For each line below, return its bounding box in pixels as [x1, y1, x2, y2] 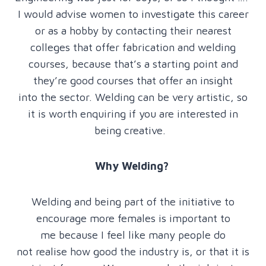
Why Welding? [94, 159, 172, 172]
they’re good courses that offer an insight [33, 74, 233, 87]
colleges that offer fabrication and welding [30, 40, 236, 53]
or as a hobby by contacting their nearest [34, 24, 232, 37]
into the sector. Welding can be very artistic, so [18, 90, 248, 103]
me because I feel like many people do [40, 228, 226, 241]
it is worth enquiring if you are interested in [28, 107, 238, 120]
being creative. [94, 123, 172, 137]
